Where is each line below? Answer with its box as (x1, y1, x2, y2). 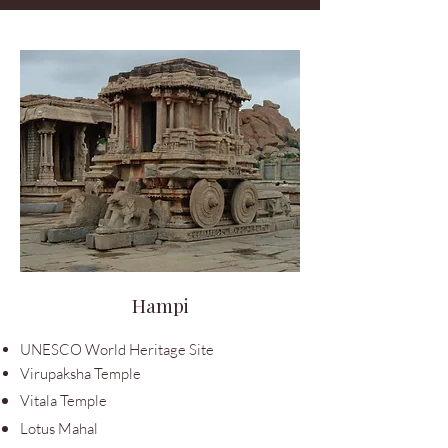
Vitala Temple (20, 391, 110, 410)
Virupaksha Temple (20, 364, 141, 383)
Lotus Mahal (20, 419, 98, 438)
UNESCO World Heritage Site (20, 340, 214, 359)
